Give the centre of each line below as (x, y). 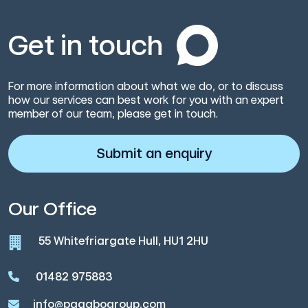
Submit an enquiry (154, 154)
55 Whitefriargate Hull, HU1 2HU (123, 241)
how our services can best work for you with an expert (146, 100)
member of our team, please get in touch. (113, 114)
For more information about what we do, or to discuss (146, 87)
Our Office (53, 209)
